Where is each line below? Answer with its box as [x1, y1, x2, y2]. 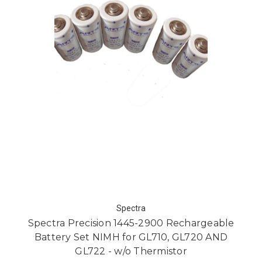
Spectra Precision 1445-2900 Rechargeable [27, 217, 235, 229]
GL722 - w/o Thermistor [75, 245, 187, 257]
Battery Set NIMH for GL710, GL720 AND [34, 231, 228, 243]
